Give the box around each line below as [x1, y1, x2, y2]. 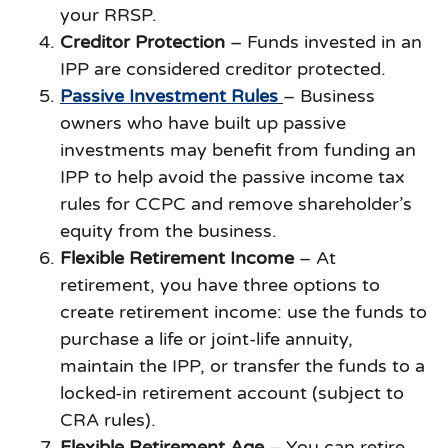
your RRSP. [60, 4, 157, 27]
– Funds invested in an [225, 31, 422, 54]
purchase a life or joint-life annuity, [60, 328, 353, 351]
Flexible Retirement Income [60, 247, 294, 270]
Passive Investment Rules [60, 85, 278, 108]
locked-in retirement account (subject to [60, 382, 404, 405]
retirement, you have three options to [60, 274, 380, 297]
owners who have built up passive [60, 112, 346, 135]
